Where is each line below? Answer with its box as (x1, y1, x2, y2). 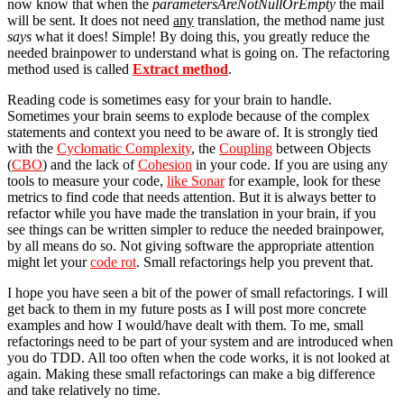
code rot (90, 254, 136, 271)
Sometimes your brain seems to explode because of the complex (7, 108, 370, 124)
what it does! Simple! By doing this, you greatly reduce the (32, 29, 370, 45)
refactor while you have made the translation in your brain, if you (7, 206, 376, 222)
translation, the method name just (194, 13, 384, 29)
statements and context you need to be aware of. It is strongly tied (7, 124, 378, 141)
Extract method (133, 61, 228, 78)
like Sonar (167, 173, 225, 189)
